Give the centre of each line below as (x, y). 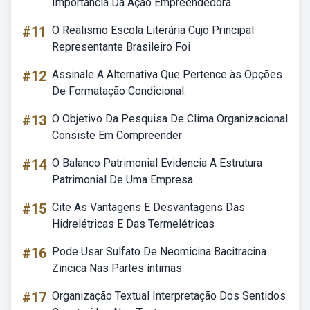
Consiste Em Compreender (117, 135)
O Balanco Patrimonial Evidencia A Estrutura (157, 163)
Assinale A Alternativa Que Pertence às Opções (167, 74)
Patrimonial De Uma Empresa (122, 180)
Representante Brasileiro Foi (121, 47)
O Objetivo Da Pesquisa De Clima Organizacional (170, 119)
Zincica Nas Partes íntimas (117, 268)
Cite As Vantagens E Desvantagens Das (148, 207)
